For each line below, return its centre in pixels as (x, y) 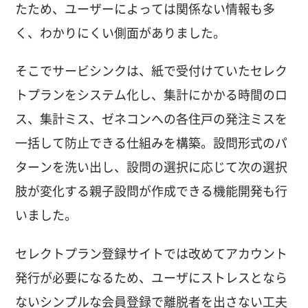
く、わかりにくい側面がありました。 (121, 33)
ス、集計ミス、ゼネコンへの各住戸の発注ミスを (152, 119)
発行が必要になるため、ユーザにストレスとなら (152, 277)
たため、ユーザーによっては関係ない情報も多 (145, 9)
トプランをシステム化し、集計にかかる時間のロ (152, 95)
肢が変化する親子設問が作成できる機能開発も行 (152, 191)
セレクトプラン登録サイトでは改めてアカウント (152, 253)
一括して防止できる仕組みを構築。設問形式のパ (152, 143)
